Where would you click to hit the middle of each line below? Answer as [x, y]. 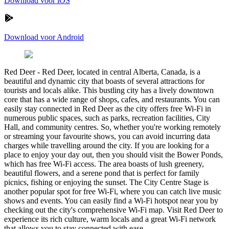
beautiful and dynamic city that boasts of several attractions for [104, 81]
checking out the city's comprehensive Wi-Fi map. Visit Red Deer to [113, 210]
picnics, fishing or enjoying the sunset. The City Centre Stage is [106, 182]
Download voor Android [44, 37]
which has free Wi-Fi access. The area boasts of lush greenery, [104, 164]
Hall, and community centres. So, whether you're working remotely [112, 127]
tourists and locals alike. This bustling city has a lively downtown [109, 90]
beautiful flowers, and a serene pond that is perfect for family [102, 173]
